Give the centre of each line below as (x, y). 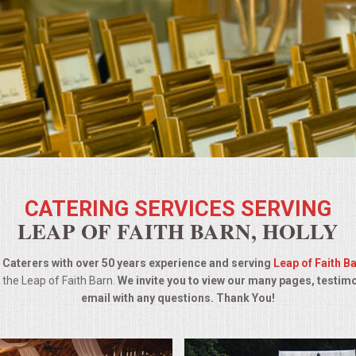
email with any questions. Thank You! (178, 298)
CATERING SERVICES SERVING (178, 209)
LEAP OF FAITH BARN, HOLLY (178, 230)
